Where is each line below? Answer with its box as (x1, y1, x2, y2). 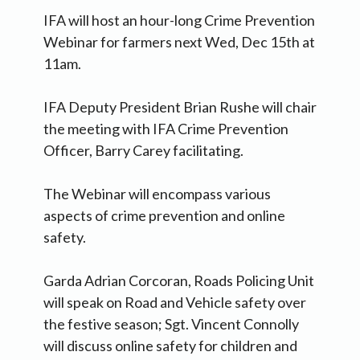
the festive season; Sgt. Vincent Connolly (43, 315, 299, 333)
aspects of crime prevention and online (43, 207, 285, 225)
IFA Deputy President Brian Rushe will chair (43, 98, 317, 117)
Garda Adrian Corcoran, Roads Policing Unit (43, 272, 314, 290)
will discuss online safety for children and (43, 337, 297, 355)
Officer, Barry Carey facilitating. (43, 141, 243, 160)
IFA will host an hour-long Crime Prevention (43, 11, 315, 30)
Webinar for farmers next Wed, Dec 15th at (43, 33, 315, 51)
